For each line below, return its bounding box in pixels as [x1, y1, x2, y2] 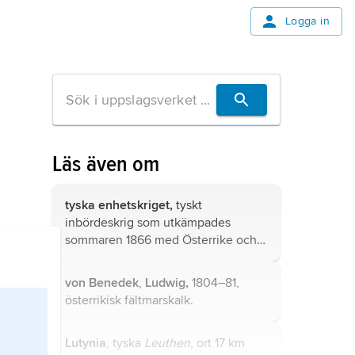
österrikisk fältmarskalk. [65, 292, 193, 308]
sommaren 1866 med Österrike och [65, 232, 257, 248]
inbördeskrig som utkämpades [65, 215, 231, 231]
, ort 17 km [190, 335, 245, 351]
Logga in [284, 14, 330, 28]
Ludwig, [145, 275, 189, 291]
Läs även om [52, 151, 160, 177]
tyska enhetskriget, [65, 197, 173, 213]
